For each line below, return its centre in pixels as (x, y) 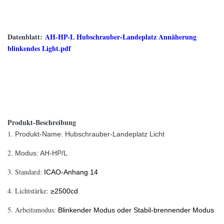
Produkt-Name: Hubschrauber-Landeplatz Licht (90, 134)
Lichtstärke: (33, 191)
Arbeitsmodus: (36, 210)
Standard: (29, 172)
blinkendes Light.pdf (39, 48)
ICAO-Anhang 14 (71, 172)
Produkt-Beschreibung (42, 122)
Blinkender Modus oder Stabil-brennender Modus (136, 210)
